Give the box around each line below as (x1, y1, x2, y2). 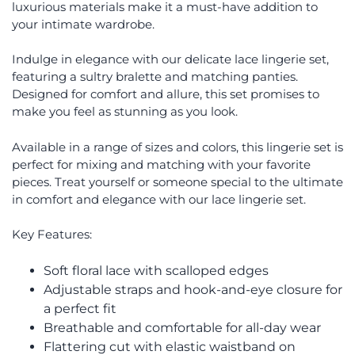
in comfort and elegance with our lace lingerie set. (12, 191, 306, 207)
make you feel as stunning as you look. (12, 104, 238, 120)
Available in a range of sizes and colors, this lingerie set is (12, 139, 343, 155)
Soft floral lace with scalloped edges (44, 262, 269, 278)
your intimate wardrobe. (12, 16, 155, 32)
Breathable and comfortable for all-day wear (44, 319, 321, 335)
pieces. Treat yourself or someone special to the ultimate (12, 174, 343, 189)
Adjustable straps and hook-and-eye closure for (44, 281, 342, 297)
